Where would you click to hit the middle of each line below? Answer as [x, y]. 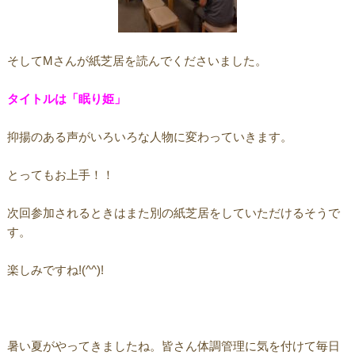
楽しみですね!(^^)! [55, 270]
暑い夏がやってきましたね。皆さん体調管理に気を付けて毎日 [173, 346]
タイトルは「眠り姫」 [66, 99]
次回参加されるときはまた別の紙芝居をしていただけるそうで [173, 213]
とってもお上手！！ [60, 175]
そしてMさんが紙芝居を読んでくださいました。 [137, 61]
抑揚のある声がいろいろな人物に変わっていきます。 [149, 137]
